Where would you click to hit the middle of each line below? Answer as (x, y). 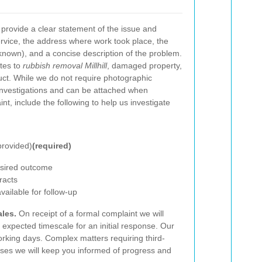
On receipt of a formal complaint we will (90, 213)
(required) (52, 146)
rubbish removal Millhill (65, 65)
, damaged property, (144, 65)
